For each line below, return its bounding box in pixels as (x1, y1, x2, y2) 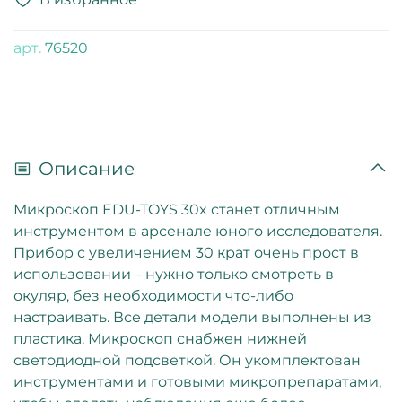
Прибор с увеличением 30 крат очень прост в (13, 243, 359, 261)
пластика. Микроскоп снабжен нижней (13, 329, 307, 347)
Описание (39, 157, 135, 179)
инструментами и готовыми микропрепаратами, (13, 372, 381, 390)
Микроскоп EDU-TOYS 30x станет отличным (13, 200, 340, 218)
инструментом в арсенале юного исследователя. (13, 222, 382, 240)
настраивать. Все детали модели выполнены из (13, 308, 371, 326)
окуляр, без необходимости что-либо (13, 286, 293, 304)
